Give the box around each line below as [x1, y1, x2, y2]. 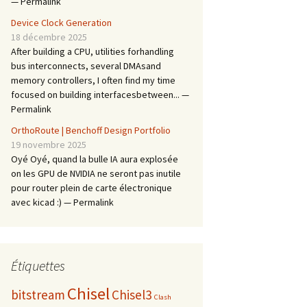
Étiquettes [11, 257, 65, 274]
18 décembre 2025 [11, 31, 87, 43]
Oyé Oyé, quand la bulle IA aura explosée [11, 153, 178, 165]
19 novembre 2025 [11, 138, 86, 151]
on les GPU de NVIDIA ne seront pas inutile [11, 167, 181, 180]
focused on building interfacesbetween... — [11, 88, 189, 101]
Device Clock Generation [11, 16, 112, 29]
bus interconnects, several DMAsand [11, 60, 161, 72]
